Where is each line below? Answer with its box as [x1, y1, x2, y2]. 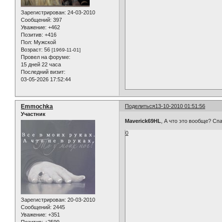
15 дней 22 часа [21, 61, 61, 68]
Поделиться [125, 103, 156, 110]
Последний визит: [21, 69, 65, 75]
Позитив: [21, 32, 43, 38]
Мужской [32, 39, 56, 46]
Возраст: [21, 47, 43, 53]
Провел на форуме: [21, 54, 70, 60]
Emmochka [21, 103, 53, 111]
